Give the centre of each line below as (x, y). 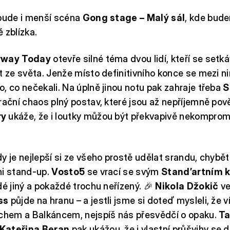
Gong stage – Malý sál (134, 17)
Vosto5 (69, 171)
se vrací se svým (124, 171)
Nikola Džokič (188, 186)
